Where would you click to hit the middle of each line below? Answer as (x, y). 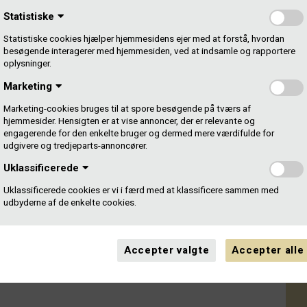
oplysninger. (27, 64)
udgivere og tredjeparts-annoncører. (75, 145)
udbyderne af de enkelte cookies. (70, 203)
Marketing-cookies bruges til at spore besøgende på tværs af (127, 108)
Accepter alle (268, 250)
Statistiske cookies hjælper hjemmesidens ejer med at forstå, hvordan (144, 39)
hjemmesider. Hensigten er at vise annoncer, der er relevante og (129, 121)
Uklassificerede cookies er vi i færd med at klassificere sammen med (141, 191)
